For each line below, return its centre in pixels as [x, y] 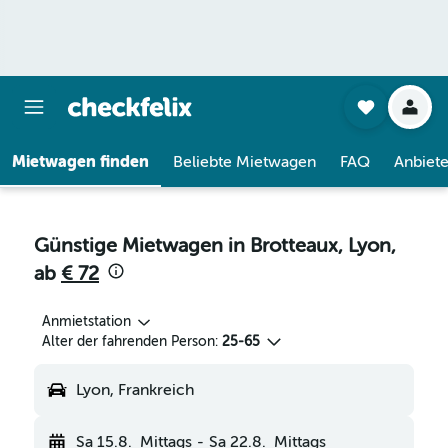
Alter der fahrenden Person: [130, 341]
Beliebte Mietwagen [244, 162]
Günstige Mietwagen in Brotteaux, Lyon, [215, 245]
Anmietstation [86, 321]
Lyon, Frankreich [135, 390]
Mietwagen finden [80, 161]
